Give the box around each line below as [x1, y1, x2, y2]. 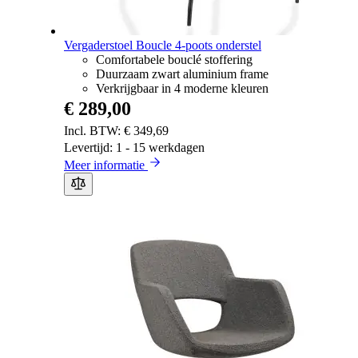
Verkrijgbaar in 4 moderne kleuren [96, 81, 268, 95]
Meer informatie [64, 157, 148, 172]
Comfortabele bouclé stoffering [96, 52, 253, 66]
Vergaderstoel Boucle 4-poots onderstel [64, 38, 261, 52]
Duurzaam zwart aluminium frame [96, 66, 268, 81]
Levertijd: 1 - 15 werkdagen [64, 140, 205, 154]
